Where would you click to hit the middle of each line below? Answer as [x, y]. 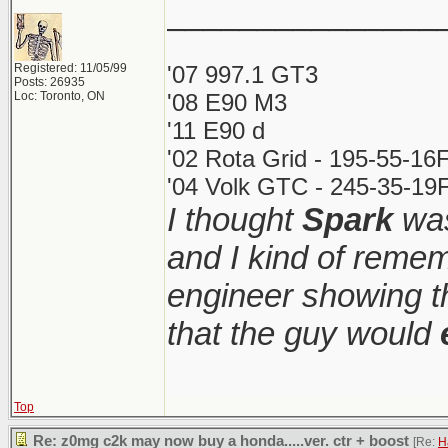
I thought [234, 219]
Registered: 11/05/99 [70, 68]
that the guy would [303, 333]
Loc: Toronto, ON [59, 96]
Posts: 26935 [49, 82]
